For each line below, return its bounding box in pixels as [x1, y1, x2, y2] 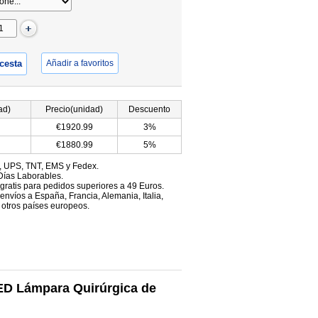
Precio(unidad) [45, 104, 103, 114]
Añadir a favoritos [46, 58, 114, 68]
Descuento [128, 104, 170, 114]
